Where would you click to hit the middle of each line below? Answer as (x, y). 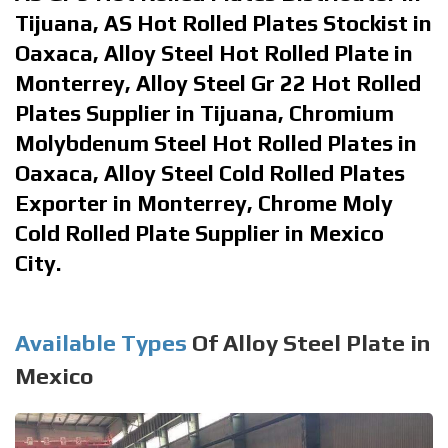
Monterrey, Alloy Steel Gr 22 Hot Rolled (218, 82)
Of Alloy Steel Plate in (308, 342)
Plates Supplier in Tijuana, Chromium (204, 112)
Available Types (101, 342)
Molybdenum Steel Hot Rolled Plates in (216, 142)
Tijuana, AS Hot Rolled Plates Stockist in (223, 22)
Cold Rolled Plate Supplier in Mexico (199, 232)
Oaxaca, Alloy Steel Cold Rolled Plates (210, 172)
